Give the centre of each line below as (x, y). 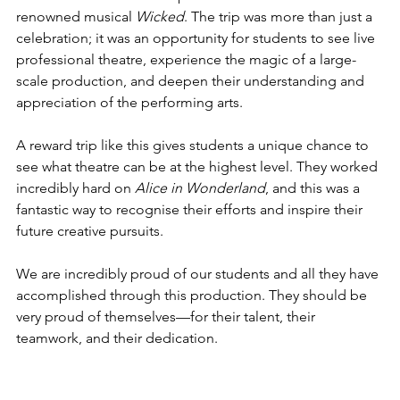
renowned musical (76, 17)
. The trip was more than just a (280, 17)
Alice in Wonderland (200, 188)
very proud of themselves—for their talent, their (167, 317)
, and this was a (314, 188)
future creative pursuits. (90, 231)
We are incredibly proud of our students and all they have (199, 274)
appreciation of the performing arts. (129, 102)
